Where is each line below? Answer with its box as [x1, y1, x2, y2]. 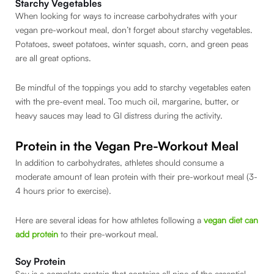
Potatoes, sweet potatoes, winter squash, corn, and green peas [15, 39, 248, 50]
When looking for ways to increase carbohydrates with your [15, 10, 237, 21]
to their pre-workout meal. [58, 228, 158, 239]
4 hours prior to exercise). [15, 185, 114, 196]
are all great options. [15, 53, 94, 64]
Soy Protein [15, 255, 65, 268]
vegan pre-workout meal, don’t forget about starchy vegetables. [15, 24, 255, 35]
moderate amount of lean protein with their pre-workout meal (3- [15, 171, 257, 182]
